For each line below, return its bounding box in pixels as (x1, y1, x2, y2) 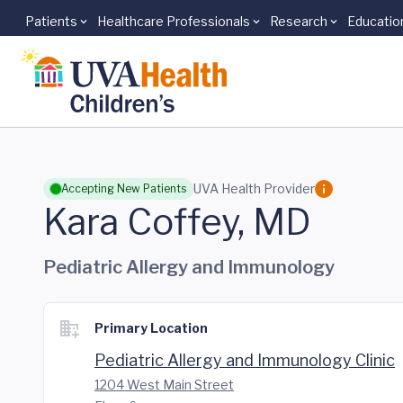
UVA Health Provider (193, 181, 315, 196)
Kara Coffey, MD (43, 200, 311, 244)
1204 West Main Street (94, 377, 234, 392)
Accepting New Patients (61, 182, 186, 195)
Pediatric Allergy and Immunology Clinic (94, 351, 395, 370)
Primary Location (94, 320, 208, 336)
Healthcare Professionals (97, 13, 250, 29)
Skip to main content (28, 22, 172, 40)
